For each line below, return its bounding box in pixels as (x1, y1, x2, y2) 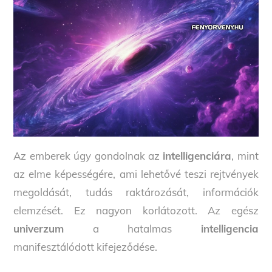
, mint (231, 149, 259, 163)
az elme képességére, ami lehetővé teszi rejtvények (13, 168, 259, 181)
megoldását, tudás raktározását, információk (13, 186, 259, 199)
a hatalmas (64, 222, 201, 236)
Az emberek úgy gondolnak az (13, 149, 163, 163)
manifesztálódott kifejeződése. (13, 240, 158, 254)
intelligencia (200, 222, 259, 236)
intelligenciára (163, 149, 232, 163)
